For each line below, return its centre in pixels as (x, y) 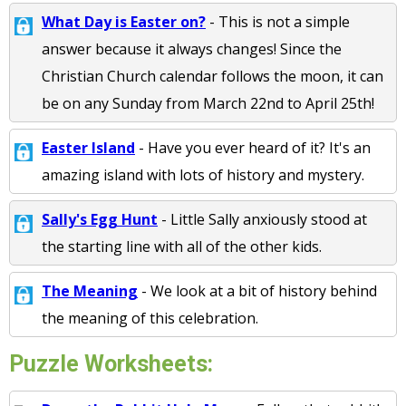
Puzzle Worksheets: (111, 364)
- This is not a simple (278, 22)
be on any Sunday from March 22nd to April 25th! (208, 103)
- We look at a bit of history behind (257, 291)
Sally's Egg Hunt (100, 219)
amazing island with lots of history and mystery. (203, 175)
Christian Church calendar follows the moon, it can (213, 76)
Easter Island (88, 148)
